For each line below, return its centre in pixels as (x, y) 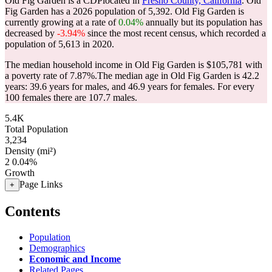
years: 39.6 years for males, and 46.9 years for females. (111, 87)
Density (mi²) (30, 151)
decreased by (31, 33)
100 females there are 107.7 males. (71, 97)
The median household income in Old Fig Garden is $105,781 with (134, 65)
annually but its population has (203, 22)
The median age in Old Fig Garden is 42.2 (178, 76)
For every (236, 87)
